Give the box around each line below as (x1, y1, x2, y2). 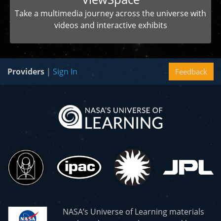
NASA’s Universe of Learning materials (63, 206, 204, 217)
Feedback (175, 66, 207, 76)
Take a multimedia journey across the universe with (15, 7, 206, 19)
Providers (7, 66, 46, 77)
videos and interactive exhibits (54, 19, 167, 31)
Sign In (53, 66, 77, 77)
